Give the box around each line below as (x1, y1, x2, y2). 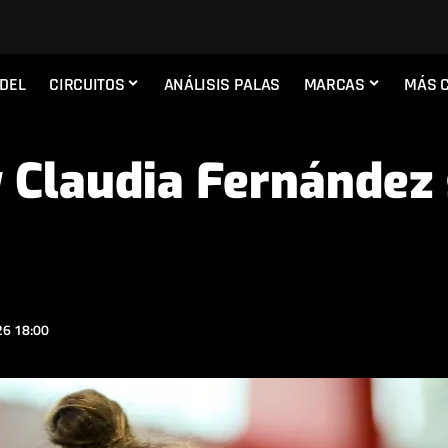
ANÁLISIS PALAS (163, 72, 280, 96)
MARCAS (303, 72, 365, 96)
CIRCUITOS (49, 72, 125, 96)
